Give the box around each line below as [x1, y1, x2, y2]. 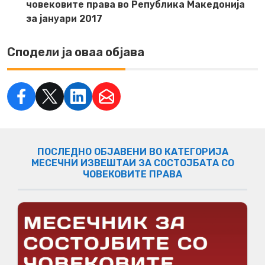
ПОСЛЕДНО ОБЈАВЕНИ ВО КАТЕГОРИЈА [37, 146, 228, 157]
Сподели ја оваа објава [7, 44, 144, 59]
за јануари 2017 [26, 12, 102, 24]
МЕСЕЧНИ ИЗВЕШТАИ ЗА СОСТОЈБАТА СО [31, 157, 234, 169]
